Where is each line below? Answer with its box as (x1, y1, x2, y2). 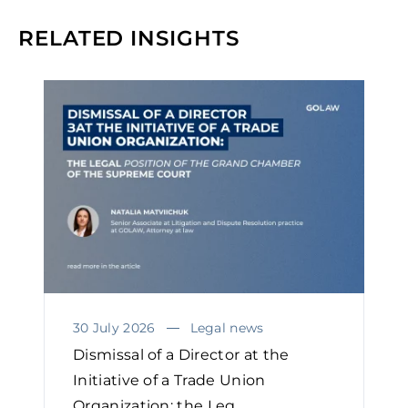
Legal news (189, 320, 264, 337)
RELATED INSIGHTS (18, 25, 240, 51)
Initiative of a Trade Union (73, 372, 266, 390)
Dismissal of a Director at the (73, 346, 290, 364)
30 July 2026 (73, 320, 156, 337)
